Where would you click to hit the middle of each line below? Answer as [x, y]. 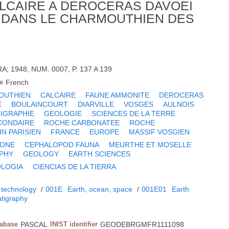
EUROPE [105, 132]
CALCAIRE [58, 95]
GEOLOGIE [63, 114]
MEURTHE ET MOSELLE [150, 145]
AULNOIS [179, 105]
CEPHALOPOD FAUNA [62, 145]
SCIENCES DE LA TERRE [134, 114]
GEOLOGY [41, 154]
